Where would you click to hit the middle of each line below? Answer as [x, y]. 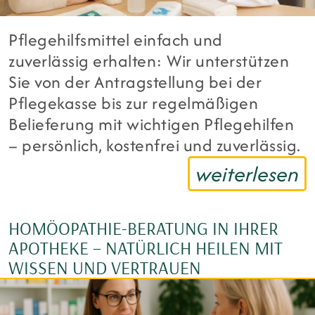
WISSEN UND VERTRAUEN [105, 267]
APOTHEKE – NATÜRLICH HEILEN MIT [146, 247]
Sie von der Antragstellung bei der [135, 82]
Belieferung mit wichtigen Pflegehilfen [152, 124]
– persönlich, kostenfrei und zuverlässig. [155, 145]
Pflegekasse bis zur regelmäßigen [134, 103]
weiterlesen [247, 174]
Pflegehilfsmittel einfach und [116, 39]
